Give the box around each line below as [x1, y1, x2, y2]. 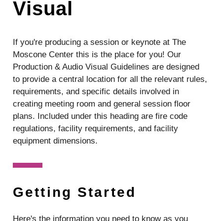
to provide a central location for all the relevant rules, [13, 74, 207, 84]
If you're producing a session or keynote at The [13, 37, 186, 47]
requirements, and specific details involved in [13, 86, 179, 96]
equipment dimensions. [13, 136, 98, 146]
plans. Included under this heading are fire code [13, 111, 187, 121]
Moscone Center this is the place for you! [13, 49, 167, 59]
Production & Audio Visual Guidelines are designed [13, 62, 199, 72]
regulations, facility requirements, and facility [13, 123, 178, 133]
